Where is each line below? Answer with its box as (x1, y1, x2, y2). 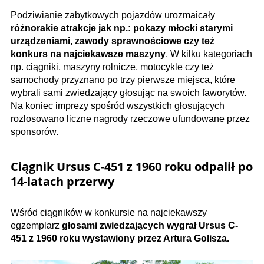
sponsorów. (11, 127, 58, 137)
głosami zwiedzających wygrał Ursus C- (62, 220, 238, 230)
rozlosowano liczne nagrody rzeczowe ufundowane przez (11, 114, 250, 124)
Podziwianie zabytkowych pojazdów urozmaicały (11, 10, 215, 20)
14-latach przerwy (11, 173, 114, 189)
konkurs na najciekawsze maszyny (11, 49, 166, 59)
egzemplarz (11, 220, 62, 230)
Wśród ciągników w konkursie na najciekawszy (11, 207, 207, 217)
